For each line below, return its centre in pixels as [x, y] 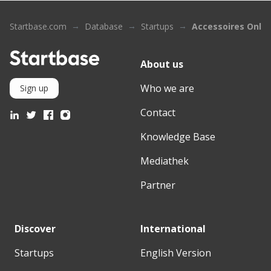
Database [104, 27]
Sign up [34, 88]
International [173, 229]
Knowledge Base [178, 137]
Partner [158, 185]
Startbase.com [38, 27]
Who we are [167, 89]
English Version [176, 253]
